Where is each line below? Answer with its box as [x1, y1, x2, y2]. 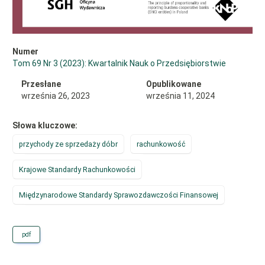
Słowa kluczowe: [12, 120, 77, 130]
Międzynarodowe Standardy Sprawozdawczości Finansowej [19, 190, 218, 199]
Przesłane [21, 79, 61, 89]
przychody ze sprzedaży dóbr [19, 139, 118, 148]
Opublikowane [146, 79, 201, 89]
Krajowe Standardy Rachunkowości [19, 164, 135, 174]
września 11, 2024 [146, 91, 215, 101]
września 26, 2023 [21, 91, 90, 101]
